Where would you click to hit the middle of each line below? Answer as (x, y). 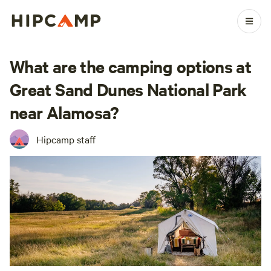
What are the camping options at (131, 66)
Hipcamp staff (66, 139)
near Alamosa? (64, 112)
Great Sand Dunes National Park (128, 89)
